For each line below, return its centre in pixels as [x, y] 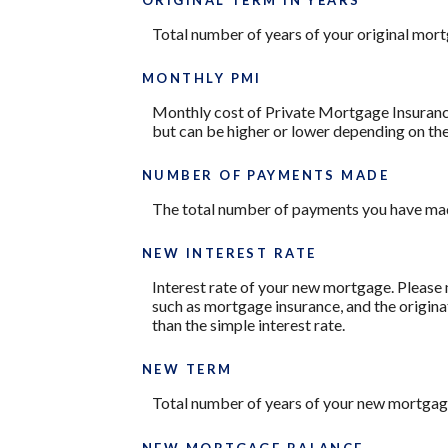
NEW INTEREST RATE [229, 253]
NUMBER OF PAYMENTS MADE [266, 175]
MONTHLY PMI [202, 77]
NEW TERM [187, 369]
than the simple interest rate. [248, 325]
